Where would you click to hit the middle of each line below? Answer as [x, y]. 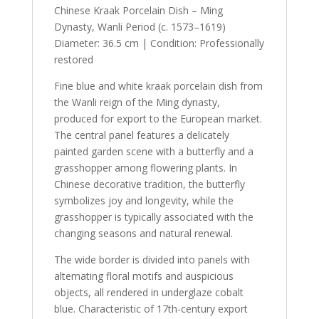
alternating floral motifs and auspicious [143, 276]
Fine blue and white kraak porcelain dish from [158, 85]
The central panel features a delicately [141, 135]
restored [73, 59]
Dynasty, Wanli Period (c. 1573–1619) [140, 26]
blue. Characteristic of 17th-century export [151, 308]
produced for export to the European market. [158, 118]
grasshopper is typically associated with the [153, 216]
